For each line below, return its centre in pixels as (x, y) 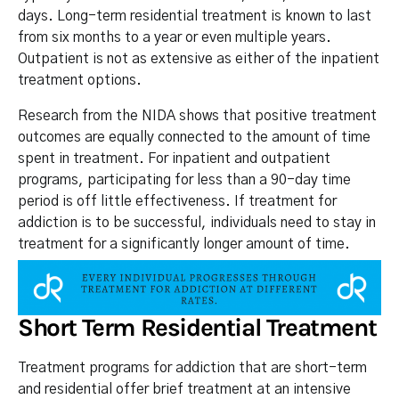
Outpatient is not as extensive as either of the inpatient (199, 59)
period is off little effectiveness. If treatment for (177, 202)
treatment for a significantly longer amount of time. (184, 244)
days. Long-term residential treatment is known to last (195, 16)
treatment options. (80, 81)
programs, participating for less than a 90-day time (184, 180)
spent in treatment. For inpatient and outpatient (174, 159)
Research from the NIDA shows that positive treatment (197, 116)
